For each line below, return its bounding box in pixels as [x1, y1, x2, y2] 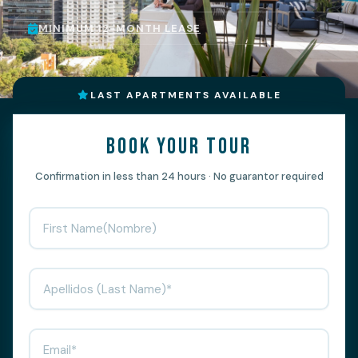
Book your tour [106, 133, 252, 161]
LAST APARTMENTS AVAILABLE [89, 89, 281, 102]
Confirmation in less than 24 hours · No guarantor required [34, 169, 324, 184]
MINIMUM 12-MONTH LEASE [38, 22, 201, 36]
